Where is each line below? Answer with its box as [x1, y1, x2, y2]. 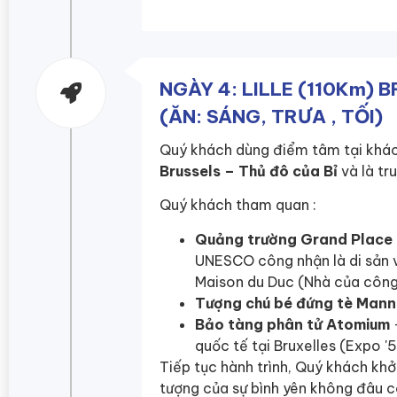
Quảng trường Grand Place [195, 230, 393, 248]
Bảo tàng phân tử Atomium [195, 315, 390, 333]
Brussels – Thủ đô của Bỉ [160, 162, 338, 181]
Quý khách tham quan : [160, 196, 316, 214]
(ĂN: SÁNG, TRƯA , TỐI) [160, 105, 383, 129]
